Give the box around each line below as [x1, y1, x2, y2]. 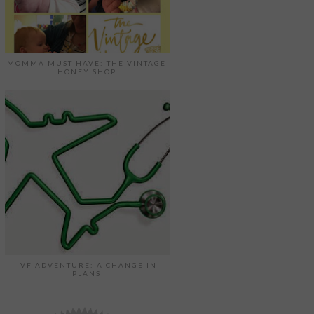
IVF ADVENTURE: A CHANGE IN [16, 260, 157, 269]
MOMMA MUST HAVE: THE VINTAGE [7, 59, 166, 68]
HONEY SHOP [57, 67, 116, 76]
